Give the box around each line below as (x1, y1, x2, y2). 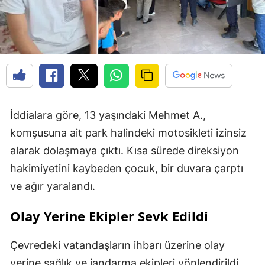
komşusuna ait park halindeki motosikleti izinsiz (10, 127, 247, 140)
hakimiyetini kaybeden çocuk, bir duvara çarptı (10, 162, 243, 175)
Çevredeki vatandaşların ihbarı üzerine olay (10, 239, 225, 252)
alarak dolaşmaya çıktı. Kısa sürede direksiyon (10, 144, 239, 157)
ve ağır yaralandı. (10, 180, 95, 193)
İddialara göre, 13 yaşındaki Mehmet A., (10, 109, 206, 122)
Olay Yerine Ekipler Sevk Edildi (10, 207, 208, 225)
